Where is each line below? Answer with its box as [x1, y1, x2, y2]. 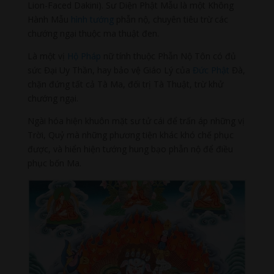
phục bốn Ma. [27, 157, 81, 169]
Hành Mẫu [27, 13, 71, 25]
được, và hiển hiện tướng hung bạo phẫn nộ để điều [27, 143, 233, 155]
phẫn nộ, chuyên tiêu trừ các [113, 13, 228, 25]
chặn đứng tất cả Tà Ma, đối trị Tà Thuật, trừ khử [27, 78, 223, 90]
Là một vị [27, 50, 67, 62]
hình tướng [70, 13, 114, 25]
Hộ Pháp [67, 50, 101, 62]
